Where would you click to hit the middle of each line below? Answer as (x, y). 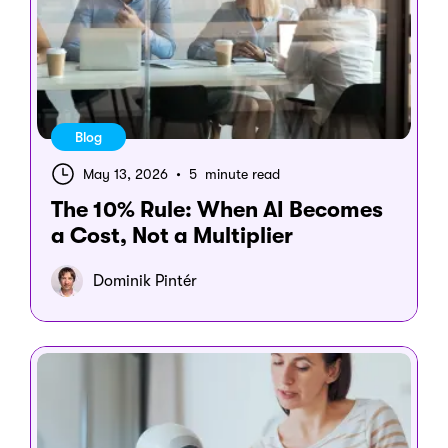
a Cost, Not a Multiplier (172, 236)
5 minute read (232, 174)
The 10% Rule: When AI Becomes (217, 210)
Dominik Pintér (145, 281)
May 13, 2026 (127, 174)
